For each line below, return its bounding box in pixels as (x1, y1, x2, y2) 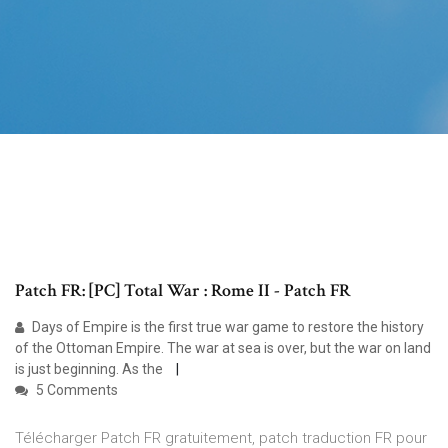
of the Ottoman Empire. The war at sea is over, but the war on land (15, 340, 431, 357)
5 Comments (33, 382, 118, 399)
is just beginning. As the (15, 361, 166, 378)
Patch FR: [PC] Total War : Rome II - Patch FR (15, 279, 351, 303)
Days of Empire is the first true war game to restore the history (29, 319, 424, 336)
